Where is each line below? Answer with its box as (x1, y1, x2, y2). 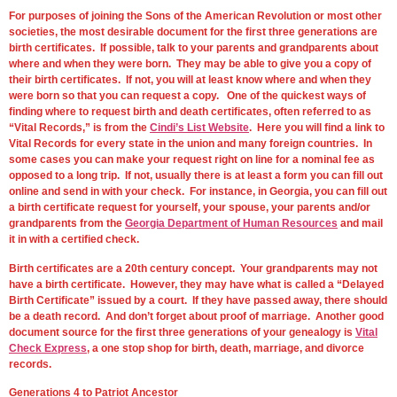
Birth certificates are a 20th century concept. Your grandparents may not (9, 261, 378, 275)
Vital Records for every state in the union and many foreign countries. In (9, 137, 372, 151)
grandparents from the (9, 217, 125, 230)
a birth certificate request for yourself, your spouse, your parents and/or (9, 201, 370, 214)
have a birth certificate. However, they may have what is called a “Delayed (9, 277, 384, 291)
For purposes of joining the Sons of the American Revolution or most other (9, 10, 382, 23)
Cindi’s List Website (150, 121, 249, 135)
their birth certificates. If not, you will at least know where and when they (9, 74, 371, 87)
